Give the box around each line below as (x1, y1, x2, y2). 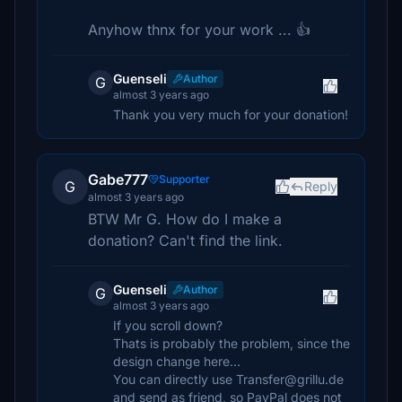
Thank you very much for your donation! (113, 107, 348, 122)
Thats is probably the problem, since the (113, 336, 350, 351)
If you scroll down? (113, 318, 223, 333)
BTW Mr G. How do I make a (88, 210, 282, 228)
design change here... (113, 354, 240, 369)
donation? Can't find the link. (88, 232, 283, 249)
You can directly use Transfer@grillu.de (113, 371, 344, 387)
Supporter (159, 172, 210, 186)
